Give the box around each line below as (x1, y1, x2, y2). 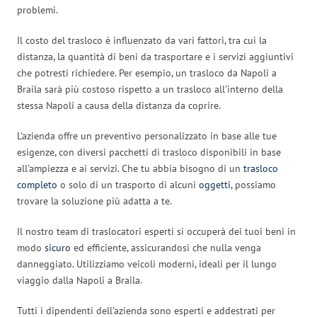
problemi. (17, 3, 58, 16)
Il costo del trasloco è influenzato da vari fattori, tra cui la (17, 33, 267, 47)
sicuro (45, 241, 71, 254)
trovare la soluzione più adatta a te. (17, 194, 172, 207)
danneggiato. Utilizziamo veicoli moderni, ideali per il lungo (17, 257, 277, 270)
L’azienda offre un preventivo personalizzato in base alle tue (17, 129, 277, 142)
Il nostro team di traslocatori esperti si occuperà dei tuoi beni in (17, 224, 296, 238)
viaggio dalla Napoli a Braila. (17, 273, 142, 287)
